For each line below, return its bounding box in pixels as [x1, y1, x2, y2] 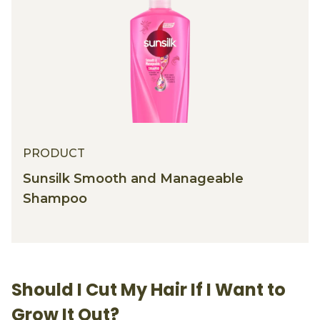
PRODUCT [23, 146, 85, 161]
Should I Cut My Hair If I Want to [11, 278, 286, 302]
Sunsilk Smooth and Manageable [23, 171, 244, 187]
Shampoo [23, 191, 87, 207]
